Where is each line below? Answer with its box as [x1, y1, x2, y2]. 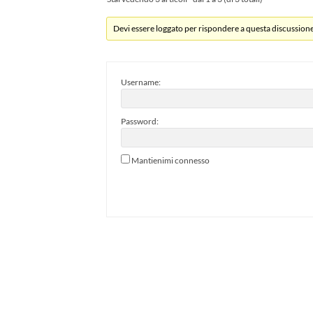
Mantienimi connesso [131, 154, 210, 166]
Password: [121, 115, 159, 126]
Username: [121, 76, 161, 87]
